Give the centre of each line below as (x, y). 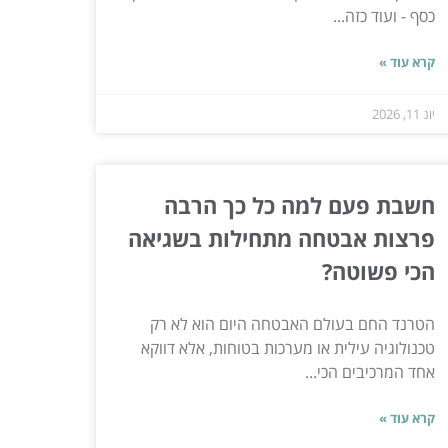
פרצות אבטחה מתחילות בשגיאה (281, 237)
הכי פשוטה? (378, 270)
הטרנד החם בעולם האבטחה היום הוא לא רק (292, 323)
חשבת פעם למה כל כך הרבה (299, 204)
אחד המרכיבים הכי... (369, 371)
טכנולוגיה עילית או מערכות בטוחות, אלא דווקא (287, 347)
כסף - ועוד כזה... (383, 15)
